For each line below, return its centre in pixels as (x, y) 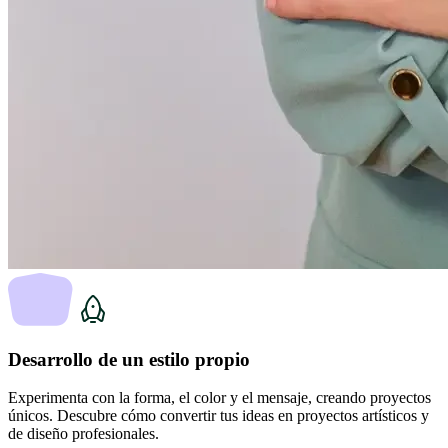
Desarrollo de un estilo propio (129, 359)
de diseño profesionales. (83, 434)
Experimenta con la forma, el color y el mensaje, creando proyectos (219, 398)
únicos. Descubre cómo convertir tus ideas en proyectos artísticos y (218, 416)
